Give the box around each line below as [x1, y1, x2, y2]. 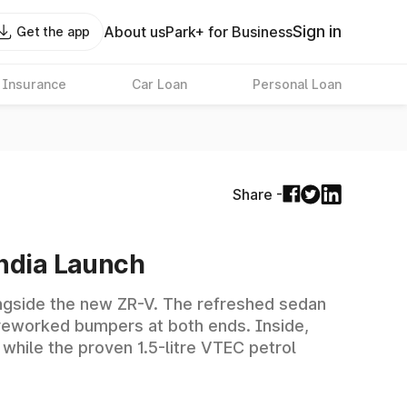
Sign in [293, 22, 342, 41]
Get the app [15, 24, 91, 39]
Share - [233, 185, 283, 203]
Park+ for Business [165, 23, 293, 41]
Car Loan [131, 76, 187, 92]
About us [104, 23, 166, 41]
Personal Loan [252, 76, 342, 92]
